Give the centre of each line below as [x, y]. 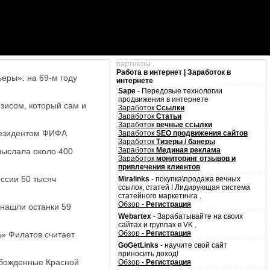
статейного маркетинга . [160, 196]
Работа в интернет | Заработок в [174, 72]
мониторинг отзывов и [196, 159]
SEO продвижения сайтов [202, 133]
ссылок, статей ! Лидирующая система [184, 187]
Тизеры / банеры [186, 142]
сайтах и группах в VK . [157, 225]
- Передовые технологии [179, 91]
